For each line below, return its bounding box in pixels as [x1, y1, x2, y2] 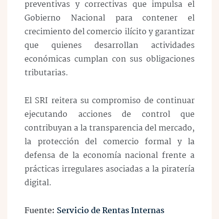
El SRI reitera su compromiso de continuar [24, 94, 195, 108]
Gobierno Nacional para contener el [24, 12, 195, 25]
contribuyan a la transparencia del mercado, [24, 122, 195, 135]
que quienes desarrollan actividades [24, 39, 195, 53]
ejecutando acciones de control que [24, 108, 195, 122]
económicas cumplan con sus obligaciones [24, 53, 195, 66]
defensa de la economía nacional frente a [24, 149, 195, 163]
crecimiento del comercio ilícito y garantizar [24, 25, 195, 39]
